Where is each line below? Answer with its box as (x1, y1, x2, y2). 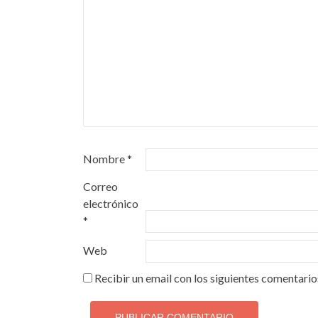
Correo (83, 180, 118, 194)
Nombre (83, 152, 127, 166)
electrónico (83, 197, 138, 211)
